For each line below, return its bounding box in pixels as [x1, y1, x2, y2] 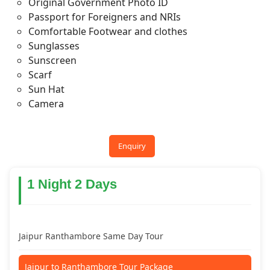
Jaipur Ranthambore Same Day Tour [19, 230, 163, 242]
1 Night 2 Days [27, 177, 117, 192]
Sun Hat [28, 83, 64, 96]
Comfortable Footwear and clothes [28, 25, 187, 38]
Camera [28, 97, 64, 110]
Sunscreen [28, 54, 77, 67]
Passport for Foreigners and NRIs [28, 10, 181, 24]
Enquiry [118, 140, 146, 151]
